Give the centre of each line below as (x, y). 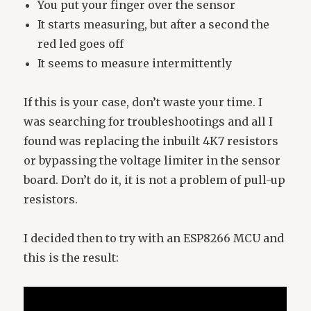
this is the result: (72, 257)
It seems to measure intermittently (135, 63)
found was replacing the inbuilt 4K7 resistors (151, 141)
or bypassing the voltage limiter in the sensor (152, 160)
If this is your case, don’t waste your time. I (143, 102)
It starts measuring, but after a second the (154, 24)
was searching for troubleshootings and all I (149, 121)
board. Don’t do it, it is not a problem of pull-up (155, 179)
